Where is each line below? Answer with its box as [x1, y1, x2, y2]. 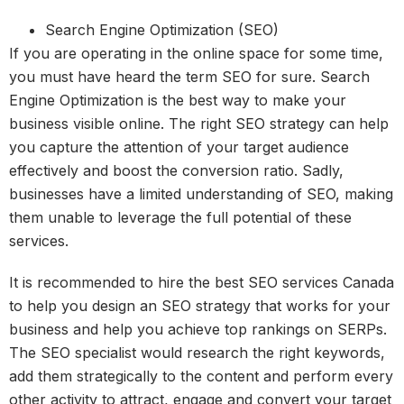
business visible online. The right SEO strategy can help [9, 114, 389, 133]
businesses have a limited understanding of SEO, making [9, 184, 393, 203]
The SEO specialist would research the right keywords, [9, 343, 385, 362]
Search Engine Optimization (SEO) [45, 20, 279, 39]
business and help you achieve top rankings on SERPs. [9, 319, 387, 338]
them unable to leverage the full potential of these [9, 207, 352, 226]
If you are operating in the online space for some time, [9, 43, 383, 62]
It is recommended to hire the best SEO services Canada [9, 272, 394, 291]
